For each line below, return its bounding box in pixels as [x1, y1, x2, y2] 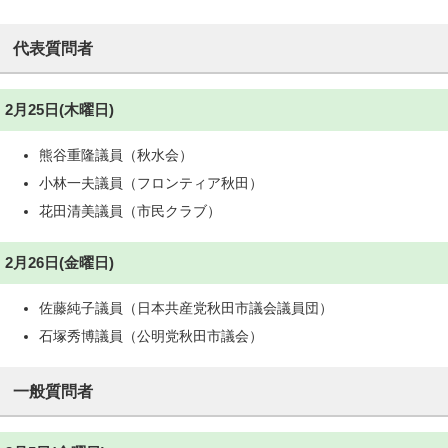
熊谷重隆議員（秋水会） [39, 148, 193, 163]
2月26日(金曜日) [5, 254, 114, 271]
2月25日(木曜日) [5, 101, 114, 118]
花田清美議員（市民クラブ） [39, 204, 221, 219]
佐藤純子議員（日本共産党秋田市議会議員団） [39, 301, 333, 316]
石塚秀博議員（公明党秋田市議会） [39, 329, 263, 344]
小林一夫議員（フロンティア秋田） [39, 176, 263, 191]
